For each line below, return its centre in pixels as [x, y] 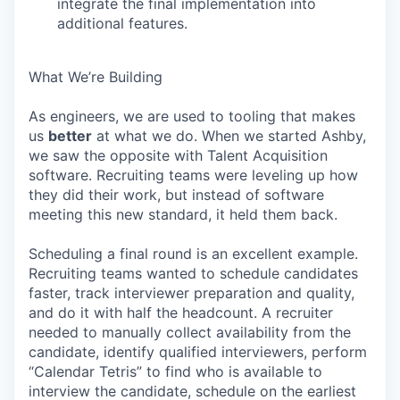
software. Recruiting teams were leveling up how [193, 175]
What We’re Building [96, 77]
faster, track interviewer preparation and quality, [192, 293]
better [70, 136]
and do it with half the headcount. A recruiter [181, 312]
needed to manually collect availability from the [190, 332]
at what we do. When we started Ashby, [229, 136]
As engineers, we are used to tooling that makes [192, 116]
